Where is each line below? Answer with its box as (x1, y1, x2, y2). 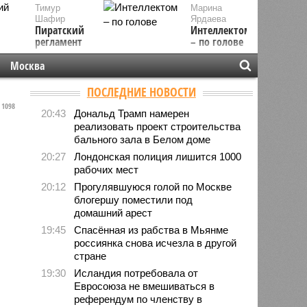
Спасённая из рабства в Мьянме (74, 223, 229, 236)
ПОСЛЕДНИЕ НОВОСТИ (86, 83, 196, 100)
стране (74, 249, 107, 262)
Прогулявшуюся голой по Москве (74, 180, 232, 193)
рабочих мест (74, 163, 139, 175)
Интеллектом (191, 23, 252, 38)
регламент (34, 34, 82, 49)
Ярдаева (191, 14, 227, 24)
